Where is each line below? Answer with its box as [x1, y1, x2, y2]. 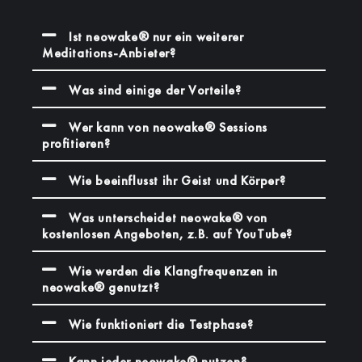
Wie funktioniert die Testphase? [69, 315, 254, 333]
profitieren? [42, 134, 111, 152]
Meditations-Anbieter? [42, 44, 176, 61]
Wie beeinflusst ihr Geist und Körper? [69, 171, 286, 189]
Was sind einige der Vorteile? [69, 81, 242, 99]
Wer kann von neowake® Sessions [69, 118, 268, 136]
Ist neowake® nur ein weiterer [69, 27, 244, 45]
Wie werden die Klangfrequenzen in [69, 262, 278, 280]
